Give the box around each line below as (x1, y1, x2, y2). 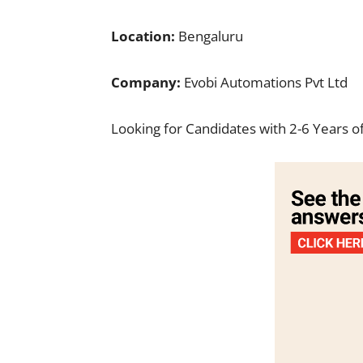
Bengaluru (178, 27, 243, 45)
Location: (111, 27, 178, 45)
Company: (111, 73, 184, 92)
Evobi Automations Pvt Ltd (184, 73, 348, 92)
